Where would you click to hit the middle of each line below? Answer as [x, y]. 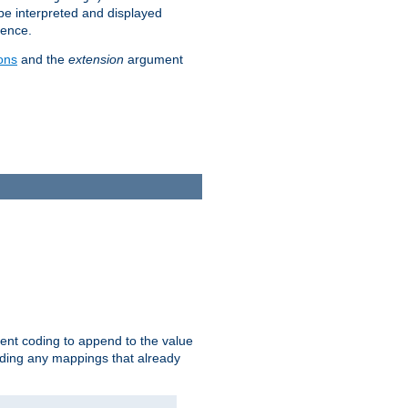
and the [43, 60]
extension [96, 60]
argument [153, 60]
